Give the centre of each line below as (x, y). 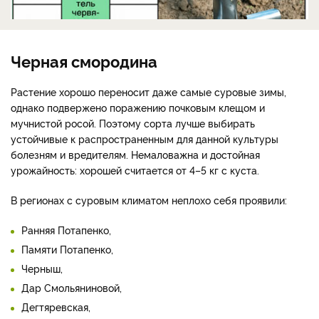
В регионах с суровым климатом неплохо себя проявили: (149, 200)
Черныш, (42, 268)
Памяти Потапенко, (67, 249)
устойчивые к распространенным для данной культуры (145, 139)
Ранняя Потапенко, (66, 230)
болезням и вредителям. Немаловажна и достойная (135, 155)
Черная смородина (84, 61)
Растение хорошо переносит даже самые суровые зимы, (148, 92)
